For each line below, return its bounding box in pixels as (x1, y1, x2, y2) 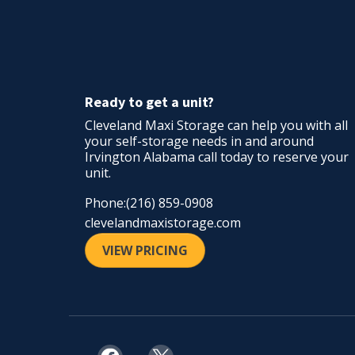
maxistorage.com (139, 213, 241, 231)
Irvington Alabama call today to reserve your (85, 147, 349, 166)
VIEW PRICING (102, 241, 188, 259)
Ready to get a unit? (85, 92, 214, 111)
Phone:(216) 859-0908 (85, 193, 213, 212)
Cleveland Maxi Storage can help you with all (85, 116, 348, 134)
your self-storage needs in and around (85, 132, 314, 150)
